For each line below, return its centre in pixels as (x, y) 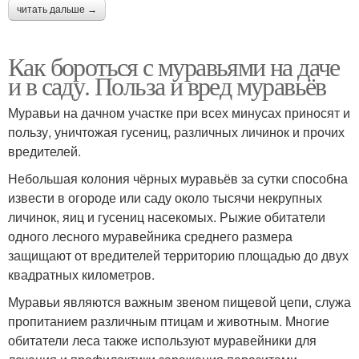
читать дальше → (57, 10)
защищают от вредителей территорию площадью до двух (178, 256)
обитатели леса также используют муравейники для (162, 341)
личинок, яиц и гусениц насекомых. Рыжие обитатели (167, 217)
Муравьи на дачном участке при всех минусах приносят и (179, 113)
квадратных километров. (81, 275)
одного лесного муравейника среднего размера (150, 236)
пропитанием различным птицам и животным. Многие (169, 321)
